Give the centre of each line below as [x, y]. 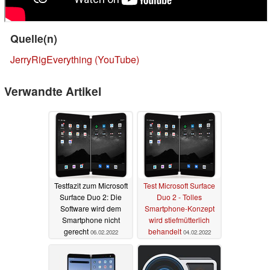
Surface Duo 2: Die [91, 197]
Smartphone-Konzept [179, 209]
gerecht [77, 231]
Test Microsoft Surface [179, 186]
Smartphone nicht [91, 220]
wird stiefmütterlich [179, 220]
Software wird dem [91, 209]
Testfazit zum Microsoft [91, 186]
